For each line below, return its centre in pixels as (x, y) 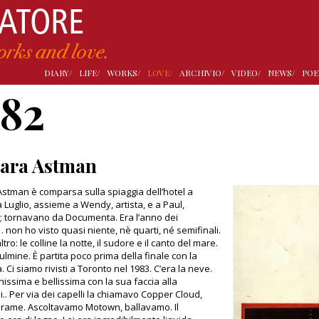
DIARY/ (58, 73)
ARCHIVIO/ (202, 73)
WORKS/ (124, 73)
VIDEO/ (246, 73)
